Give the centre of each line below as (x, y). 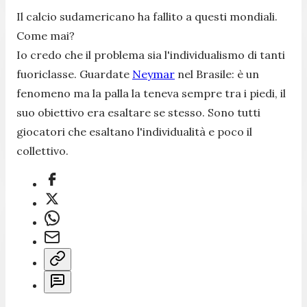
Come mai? (47, 36)
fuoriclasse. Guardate (74, 74)
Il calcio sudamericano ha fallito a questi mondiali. (147, 17)
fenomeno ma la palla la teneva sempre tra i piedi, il (151, 94)
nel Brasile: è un (217, 74)
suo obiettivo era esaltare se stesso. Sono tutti (138, 113)
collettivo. (42, 151)
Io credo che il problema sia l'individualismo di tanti (151, 55)
